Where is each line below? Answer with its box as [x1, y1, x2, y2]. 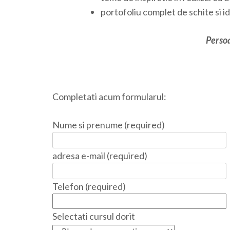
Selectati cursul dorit [52, 210, 135, 222]
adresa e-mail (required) [52, 150, 147, 162]
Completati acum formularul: [52, 91, 166, 103]
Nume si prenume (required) [52, 119, 165, 131]
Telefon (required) [52, 181, 126, 193]
